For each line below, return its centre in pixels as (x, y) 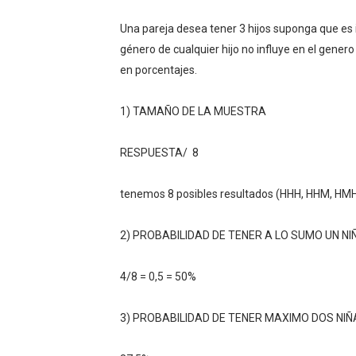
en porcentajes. (158, 70)
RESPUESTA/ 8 (159, 153)
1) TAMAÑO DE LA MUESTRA (193, 111)
